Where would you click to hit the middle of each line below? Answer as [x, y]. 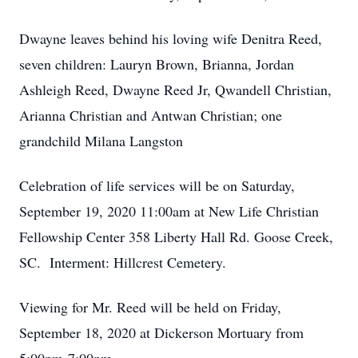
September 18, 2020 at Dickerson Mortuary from [161, 332]
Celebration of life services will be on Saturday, [157, 185]
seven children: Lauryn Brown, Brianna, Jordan [157, 64]
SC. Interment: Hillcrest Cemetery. [123, 262]
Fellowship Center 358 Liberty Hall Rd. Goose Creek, [176, 237]
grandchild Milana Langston [101, 141]
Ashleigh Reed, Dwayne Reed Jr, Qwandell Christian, [175, 89]
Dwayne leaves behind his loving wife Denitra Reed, [171, 38]
